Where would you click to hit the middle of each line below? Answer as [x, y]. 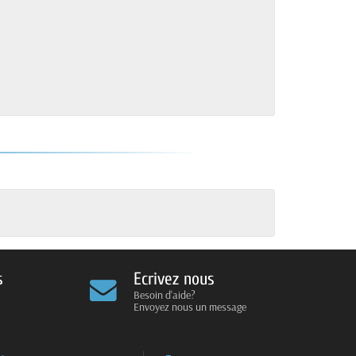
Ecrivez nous [174, 279]
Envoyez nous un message [190, 306]
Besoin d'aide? [164, 294]
